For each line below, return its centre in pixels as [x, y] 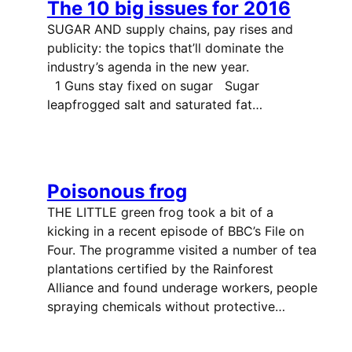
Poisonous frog [117, 192]
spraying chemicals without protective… [166, 307]
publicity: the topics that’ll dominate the [165, 48]
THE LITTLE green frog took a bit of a [160, 213]
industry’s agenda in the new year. [179, 67]
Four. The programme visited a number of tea [181, 250]
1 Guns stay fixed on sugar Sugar [153, 86]
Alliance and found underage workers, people [182, 288]
